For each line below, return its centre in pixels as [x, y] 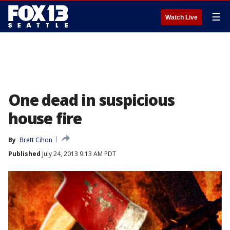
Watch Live [181, 17]
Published [24, 154]
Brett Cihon [36, 140]
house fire [45, 118]
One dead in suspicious [91, 100]
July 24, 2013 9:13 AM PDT [78, 154]
